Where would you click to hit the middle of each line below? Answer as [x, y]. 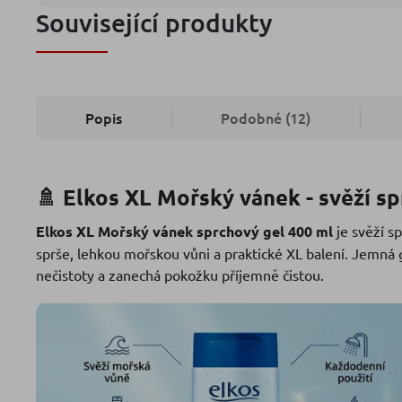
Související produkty [154, 22]
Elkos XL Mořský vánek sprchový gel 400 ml [184, 231]
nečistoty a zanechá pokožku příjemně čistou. [180, 274]
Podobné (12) [266, 117]
